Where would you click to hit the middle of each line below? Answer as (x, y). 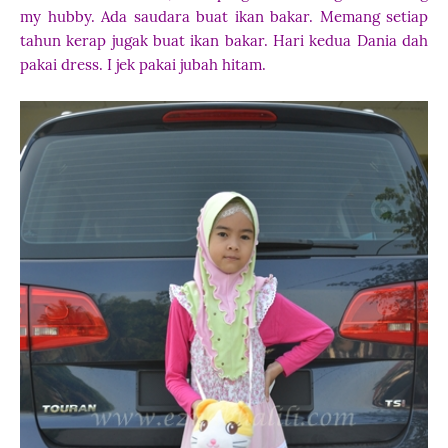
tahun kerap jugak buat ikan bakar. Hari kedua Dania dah (224, 40)
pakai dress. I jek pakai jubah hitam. (143, 64)
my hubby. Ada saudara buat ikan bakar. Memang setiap (224, 16)
